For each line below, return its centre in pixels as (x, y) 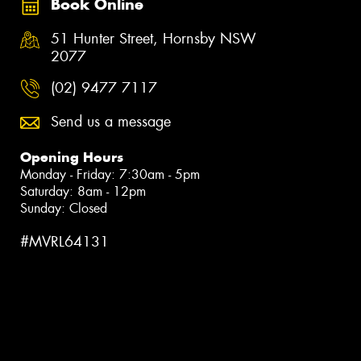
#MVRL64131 (64, 241)
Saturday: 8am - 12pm (83, 191)
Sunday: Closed (64, 208)
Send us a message (111, 121)
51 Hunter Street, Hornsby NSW (154, 38)
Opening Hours (72, 157)
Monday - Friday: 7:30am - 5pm (110, 174)
